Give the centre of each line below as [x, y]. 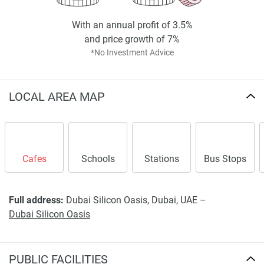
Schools [98, 159]
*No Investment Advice [132, 52]
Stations [161, 159]
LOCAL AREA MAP [57, 96]
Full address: [36, 200]
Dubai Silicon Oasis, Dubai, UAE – [135, 200]
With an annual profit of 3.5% [132, 25]
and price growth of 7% [132, 39]
